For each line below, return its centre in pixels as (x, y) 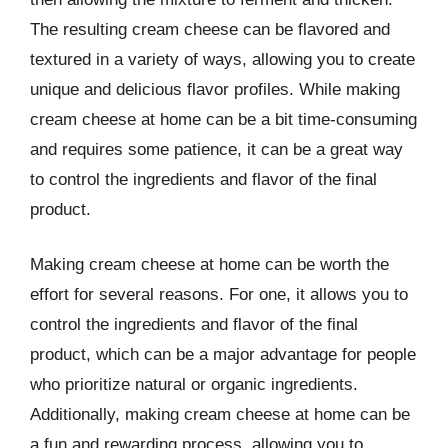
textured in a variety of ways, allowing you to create (222, 59)
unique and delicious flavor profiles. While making (215, 89)
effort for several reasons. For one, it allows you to (219, 294)
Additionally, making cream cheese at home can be (220, 414)
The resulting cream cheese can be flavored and (210, 29)
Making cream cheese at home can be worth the (209, 264)
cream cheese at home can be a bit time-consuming (223, 119)
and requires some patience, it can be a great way (216, 149)
